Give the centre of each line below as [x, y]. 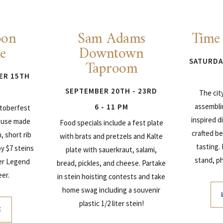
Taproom [111, 69]
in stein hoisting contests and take [111, 176]
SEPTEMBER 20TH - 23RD [111, 91]
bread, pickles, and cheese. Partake [111, 163]
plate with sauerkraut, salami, [111, 149]
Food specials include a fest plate [111, 122]
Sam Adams [111, 39]
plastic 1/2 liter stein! [111, 203]
